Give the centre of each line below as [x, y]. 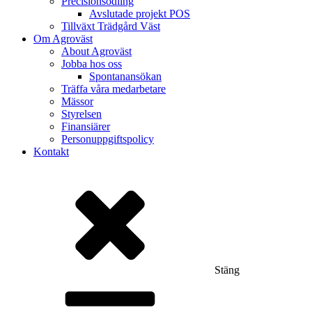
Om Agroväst [63, 39]
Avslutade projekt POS [140, 14]
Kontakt [51, 151]
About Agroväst [96, 51]
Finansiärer [86, 126]
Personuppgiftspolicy [108, 139]
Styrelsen [81, 114]
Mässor [77, 101]
